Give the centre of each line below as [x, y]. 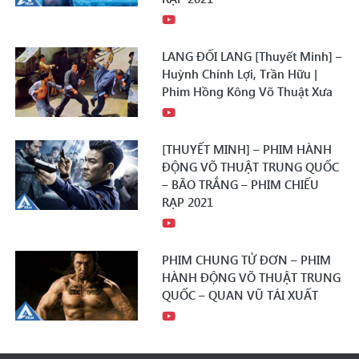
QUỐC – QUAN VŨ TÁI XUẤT [240, 295]
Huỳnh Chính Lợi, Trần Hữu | [240, 74]
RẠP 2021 [188, 202]
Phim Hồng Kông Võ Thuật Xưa [248, 92]
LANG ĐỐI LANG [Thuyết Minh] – [252, 56]
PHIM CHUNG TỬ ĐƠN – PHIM [247, 260]
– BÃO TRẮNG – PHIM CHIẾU [241, 185]
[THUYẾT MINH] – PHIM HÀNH [247, 149]
